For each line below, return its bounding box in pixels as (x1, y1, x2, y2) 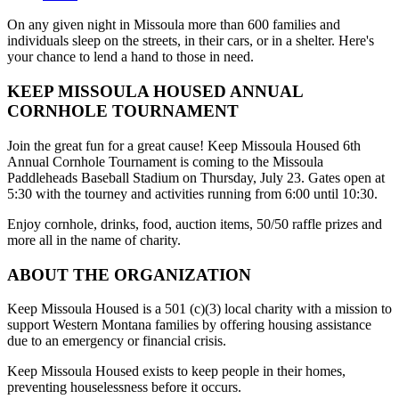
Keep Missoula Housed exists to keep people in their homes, (7, 363, 346, 379)
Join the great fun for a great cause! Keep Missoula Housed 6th (7, 137, 361, 153)
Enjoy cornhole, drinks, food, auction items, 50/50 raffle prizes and (7, 216, 382, 232)
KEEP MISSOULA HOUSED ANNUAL (7, 82, 303, 102)
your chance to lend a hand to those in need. (7, 49, 254, 65)
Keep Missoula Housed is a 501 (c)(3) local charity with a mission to (7, 301, 392, 317)
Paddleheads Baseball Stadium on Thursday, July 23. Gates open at (7, 169, 385, 185)
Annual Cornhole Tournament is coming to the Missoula (7, 153, 323, 169)
